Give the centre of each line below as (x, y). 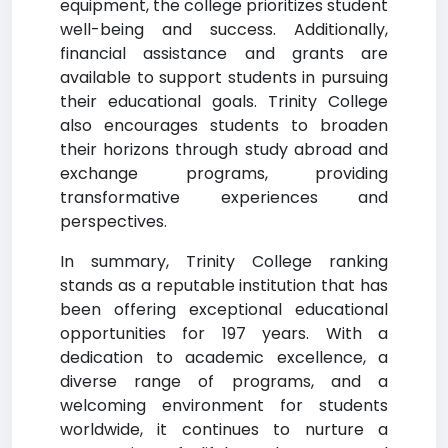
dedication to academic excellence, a (224, 357)
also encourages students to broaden (224, 125)
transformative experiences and (224, 197)
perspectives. (113, 221)
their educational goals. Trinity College (224, 101)
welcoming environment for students (224, 405)
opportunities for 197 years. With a (224, 333)
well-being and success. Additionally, (224, 29)
